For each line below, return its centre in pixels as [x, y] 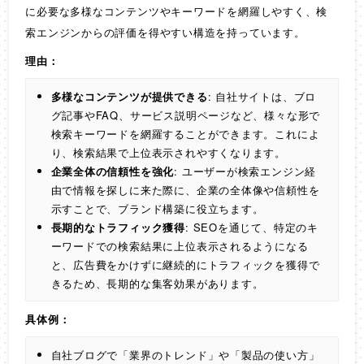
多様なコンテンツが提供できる [129, 96]
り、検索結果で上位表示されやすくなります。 [168, 152]
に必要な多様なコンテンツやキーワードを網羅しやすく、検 [177, 11]
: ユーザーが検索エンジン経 [245, 171]
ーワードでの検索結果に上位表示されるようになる [180, 245]
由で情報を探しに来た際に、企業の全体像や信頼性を [185, 189]
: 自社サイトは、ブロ [262, 96]
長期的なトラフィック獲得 [118, 227]
